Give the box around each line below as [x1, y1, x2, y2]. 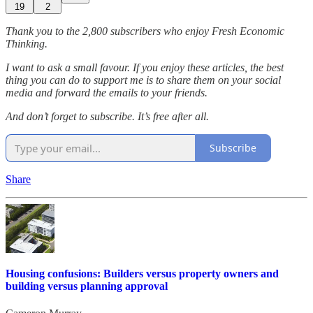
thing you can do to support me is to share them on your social [6, 73, 281, 86]
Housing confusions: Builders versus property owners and [6, 267, 279, 279]
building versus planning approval [6, 279, 168, 292]
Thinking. [6, 37, 48, 50]
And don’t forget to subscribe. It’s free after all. [6, 110, 209, 122]
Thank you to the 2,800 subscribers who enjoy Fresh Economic [6, 24, 284, 37]
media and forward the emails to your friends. [6, 86, 208, 99]
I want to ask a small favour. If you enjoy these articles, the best [6, 61, 284, 73]
